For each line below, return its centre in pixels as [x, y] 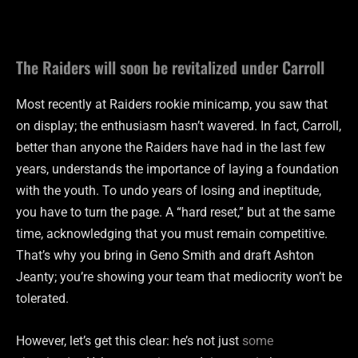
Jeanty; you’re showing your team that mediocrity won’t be [179, 276]
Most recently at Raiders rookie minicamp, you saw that [172, 104]
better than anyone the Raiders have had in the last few [171, 147]
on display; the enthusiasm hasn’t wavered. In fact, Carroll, [179, 125]
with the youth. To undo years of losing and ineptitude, [169, 190]
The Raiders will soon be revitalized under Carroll [170, 67]
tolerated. [42, 298]
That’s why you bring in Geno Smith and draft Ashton [165, 255]
